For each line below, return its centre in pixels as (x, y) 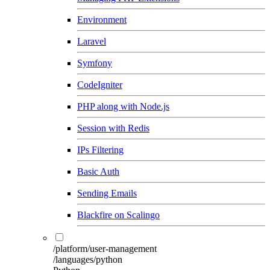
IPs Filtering (100, 149)
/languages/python (88, 259)
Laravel (92, 41)
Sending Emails (107, 193)
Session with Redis (113, 128)
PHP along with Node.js (123, 106)
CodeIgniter (100, 84)
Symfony (95, 63)
